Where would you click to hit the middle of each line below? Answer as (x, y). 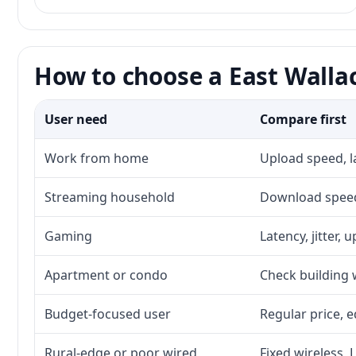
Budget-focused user (108, 314)
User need (76, 119)
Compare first (303, 119)
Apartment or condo (106, 275)
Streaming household (110, 197)
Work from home (97, 158)
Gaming (68, 236)
